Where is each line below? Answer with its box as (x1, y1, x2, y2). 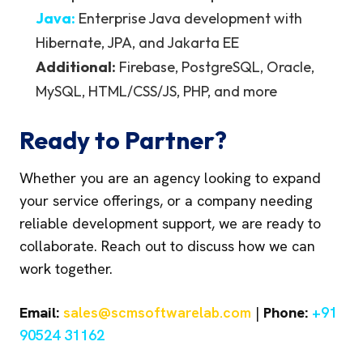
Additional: (36, 58, 116, 76)
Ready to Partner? (19, 125, 227, 156)
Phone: (263, 303, 308, 322)
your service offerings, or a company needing (19, 191, 313, 210)
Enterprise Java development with (75, 9, 302, 28)
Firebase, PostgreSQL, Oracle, (116, 58, 314, 76)
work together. (19, 259, 113, 278)
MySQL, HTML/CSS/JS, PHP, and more (36, 82, 277, 100)
